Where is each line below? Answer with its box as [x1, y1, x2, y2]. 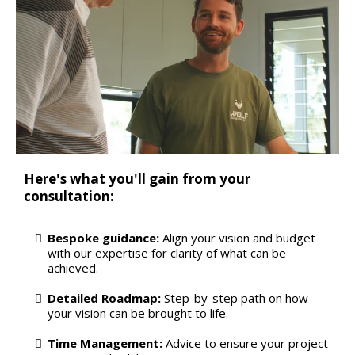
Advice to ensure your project [166, 334, 328, 351]
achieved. [48, 259, 98, 276]
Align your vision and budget [162, 229, 315, 246]
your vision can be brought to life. [48, 304, 228, 321]
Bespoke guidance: [48, 229, 162, 246]
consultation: [24, 186, 114, 205]
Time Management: [48, 334, 166, 351]
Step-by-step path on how [161, 289, 308, 306]
